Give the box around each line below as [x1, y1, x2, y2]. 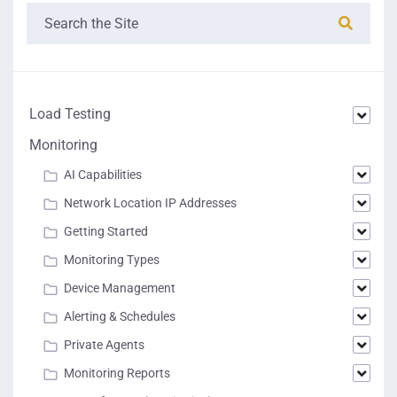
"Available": [105, 42, 180, 54]
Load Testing [29, 105, 111, 122]
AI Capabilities [64, 167, 142, 182]
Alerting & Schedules [64, 309, 175, 323]
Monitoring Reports [64, 366, 170, 380]
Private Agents [64, 338, 144, 352]
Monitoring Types [64, 253, 160, 267]
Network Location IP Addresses [64, 196, 237, 210]
